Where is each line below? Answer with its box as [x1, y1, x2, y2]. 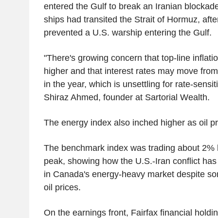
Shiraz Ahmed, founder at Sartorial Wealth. [43, 92, 210, 102]
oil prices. [43, 182, 81, 192]
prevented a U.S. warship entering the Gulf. [43, 27, 214, 37]
